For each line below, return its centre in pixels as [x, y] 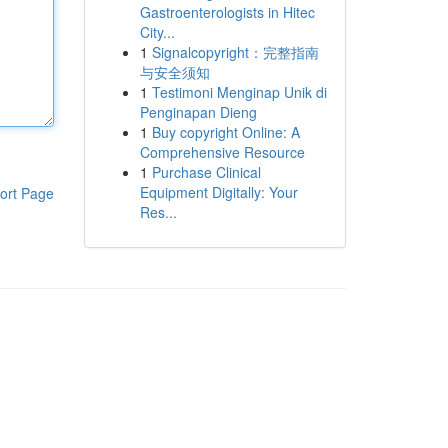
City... [157, 32]
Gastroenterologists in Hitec [227, 12]
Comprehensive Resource [222, 152]
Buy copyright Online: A [225, 132]
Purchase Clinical [206, 172]
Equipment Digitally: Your [218, 192]
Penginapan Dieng [198, 112]
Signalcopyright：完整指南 [235, 52]
